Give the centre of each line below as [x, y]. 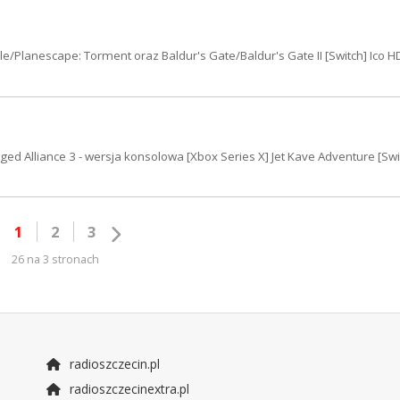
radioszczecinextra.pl [127, 388]
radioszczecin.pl [112, 363]
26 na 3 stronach [56, 259]
